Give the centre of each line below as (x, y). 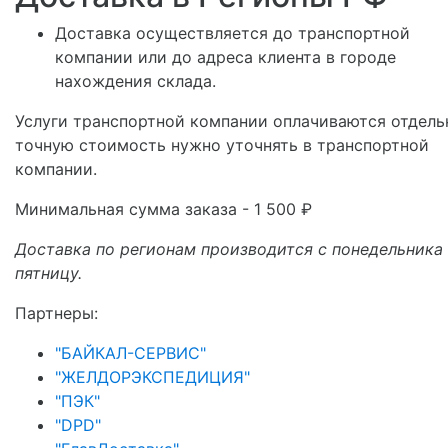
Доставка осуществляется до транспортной (232, 32)
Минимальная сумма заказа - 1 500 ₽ (163, 208)
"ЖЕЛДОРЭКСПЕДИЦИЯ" (152, 376)
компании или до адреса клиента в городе (225, 56)
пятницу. (48, 272)
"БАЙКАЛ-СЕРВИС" (130, 352)
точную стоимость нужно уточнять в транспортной (222, 144)
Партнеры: (56, 312)
